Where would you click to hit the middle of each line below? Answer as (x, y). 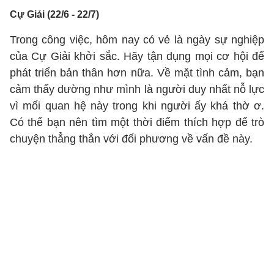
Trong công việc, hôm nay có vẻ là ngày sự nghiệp (137, 40)
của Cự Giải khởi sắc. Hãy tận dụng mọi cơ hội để (137, 56)
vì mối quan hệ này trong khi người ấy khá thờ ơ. (137, 106)
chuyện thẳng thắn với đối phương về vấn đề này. (131, 139)
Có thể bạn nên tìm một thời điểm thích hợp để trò (137, 122)
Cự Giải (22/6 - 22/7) (54, 14)
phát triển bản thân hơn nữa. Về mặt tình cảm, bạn (137, 73)
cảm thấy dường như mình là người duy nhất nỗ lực (137, 89)
